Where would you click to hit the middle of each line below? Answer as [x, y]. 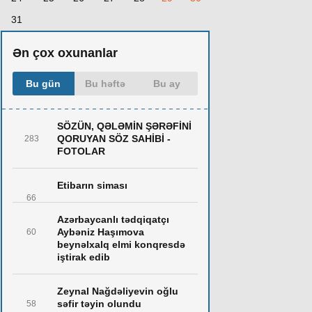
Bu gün [44, 84]
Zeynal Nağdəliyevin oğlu [118, 291]
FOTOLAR [81, 151]
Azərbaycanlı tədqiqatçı [113, 219]
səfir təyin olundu [99, 304]
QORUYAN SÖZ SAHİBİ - [114, 139]
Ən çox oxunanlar [65, 53]
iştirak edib [84, 257]
